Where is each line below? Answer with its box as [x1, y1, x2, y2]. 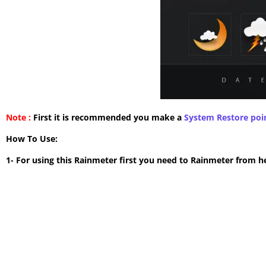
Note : [6, 111, 31, 123]
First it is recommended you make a [31, 111, 184, 123]
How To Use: [6, 132, 58, 144]
